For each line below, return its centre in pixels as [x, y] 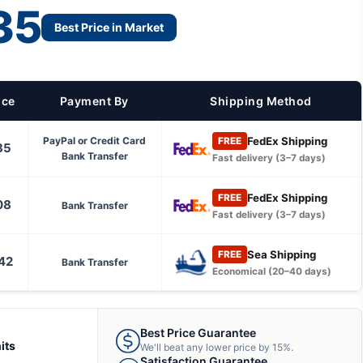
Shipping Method [261, 101]
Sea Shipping [281, 254]
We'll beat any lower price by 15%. [216, 347]
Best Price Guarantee [198, 333]
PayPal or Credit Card [94, 141]
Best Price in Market [109, 27]
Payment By [94, 101]
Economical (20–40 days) [271, 271]
